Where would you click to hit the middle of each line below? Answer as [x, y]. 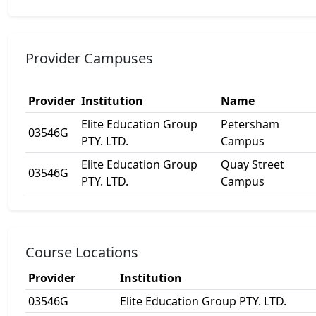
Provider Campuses [89, 58]
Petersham [250, 124]
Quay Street [253, 164]
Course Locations [82, 252]
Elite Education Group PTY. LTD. [203, 301]
